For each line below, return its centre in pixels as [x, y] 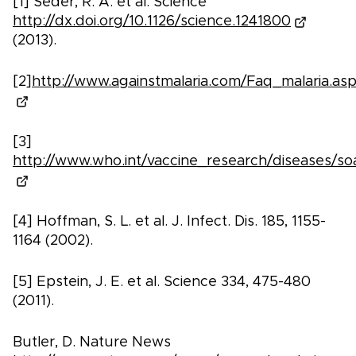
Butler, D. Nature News [92, 343]
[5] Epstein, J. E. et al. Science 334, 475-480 [162, 282]
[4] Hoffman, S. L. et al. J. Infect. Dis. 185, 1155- [169, 222]
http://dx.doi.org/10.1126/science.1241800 [152, 22]
